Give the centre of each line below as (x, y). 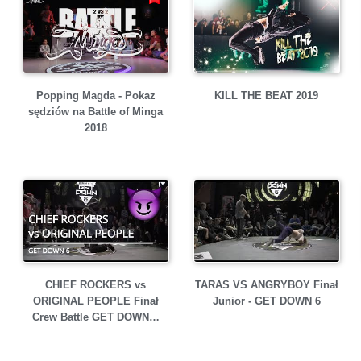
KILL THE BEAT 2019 (266, 95)
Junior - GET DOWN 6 (266, 301)
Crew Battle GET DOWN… (95, 317)
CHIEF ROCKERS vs (95, 285)
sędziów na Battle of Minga (95, 112)
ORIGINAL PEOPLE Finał (95, 301)
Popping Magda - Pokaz (95, 95)
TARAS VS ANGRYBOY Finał (266, 285)
